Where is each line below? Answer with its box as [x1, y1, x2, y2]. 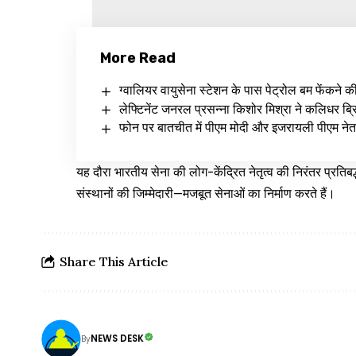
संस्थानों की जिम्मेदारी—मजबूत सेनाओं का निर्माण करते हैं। [76, 185, 336, 201]
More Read [100, 49, 176, 68]
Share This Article [60, 253, 168, 270]
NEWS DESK [91, 332, 144, 346]
